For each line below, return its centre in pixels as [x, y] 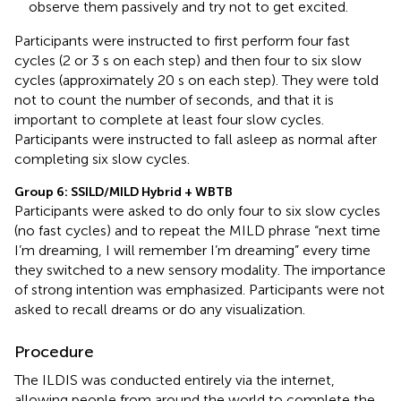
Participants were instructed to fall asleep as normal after [196, 139]
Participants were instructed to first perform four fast [182, 40]
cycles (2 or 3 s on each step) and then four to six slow [188, 60]
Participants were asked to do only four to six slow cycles [197, 210]
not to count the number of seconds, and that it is [174, 99]
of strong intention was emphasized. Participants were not [200, 289]
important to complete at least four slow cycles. [169, 119]
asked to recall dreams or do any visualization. [160, 309]
